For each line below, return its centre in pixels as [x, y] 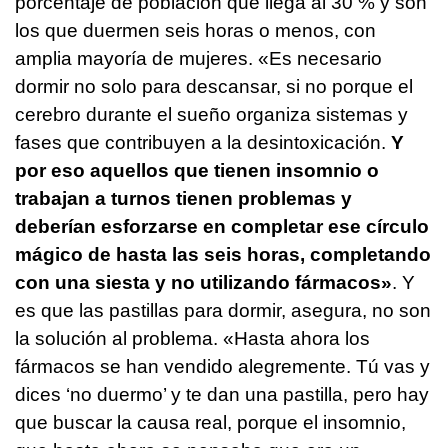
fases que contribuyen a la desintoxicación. [200, 142]
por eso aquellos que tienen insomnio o [197, 170]
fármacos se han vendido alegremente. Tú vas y [222, 366]
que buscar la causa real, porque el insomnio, [210, 422]
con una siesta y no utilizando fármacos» [203, 282]
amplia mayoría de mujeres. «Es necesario [198, 58]
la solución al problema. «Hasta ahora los [192, 338]
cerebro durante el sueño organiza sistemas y [211, 114]
